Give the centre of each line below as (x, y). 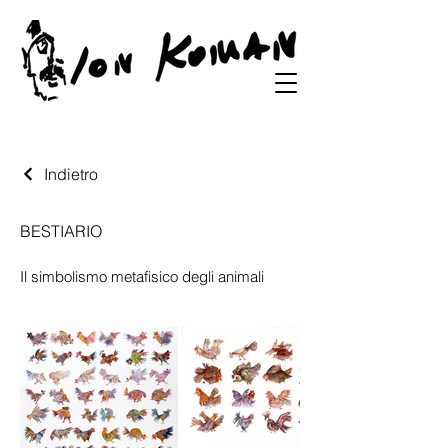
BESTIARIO (61, 231)
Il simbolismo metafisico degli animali (142, 276)
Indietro (71, 174)
